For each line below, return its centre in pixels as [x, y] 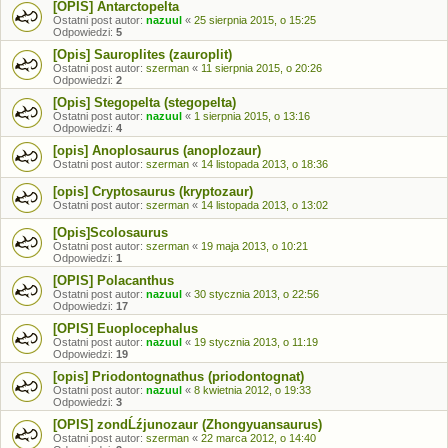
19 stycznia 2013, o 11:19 [256, 342]
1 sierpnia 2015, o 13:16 [252, 116]
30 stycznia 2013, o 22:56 [256, 294]
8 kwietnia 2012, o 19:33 [252, 390]
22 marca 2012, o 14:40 [258, 438]
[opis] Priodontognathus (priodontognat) [178, 376]
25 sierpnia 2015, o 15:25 [255, 20]
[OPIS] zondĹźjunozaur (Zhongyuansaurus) [187, 424]
